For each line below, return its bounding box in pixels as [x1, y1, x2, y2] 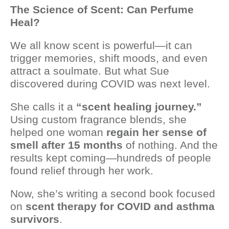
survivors [10, 213, 59, 225]
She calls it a [10, 100, 76, 113]
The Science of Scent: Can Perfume [10, 3, 194, 16]
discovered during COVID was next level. [10, 77, 210, 90]
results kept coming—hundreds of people [10, 151, 211, 164]
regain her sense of [106, 126, 207, 139]
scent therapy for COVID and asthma [26, 200, 215, 213]
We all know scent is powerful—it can [10, 39, 192, 52]
